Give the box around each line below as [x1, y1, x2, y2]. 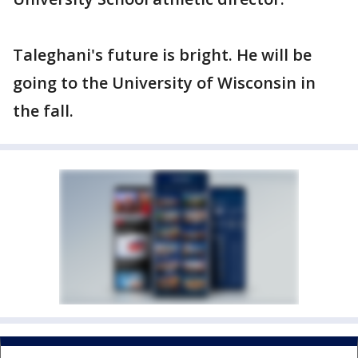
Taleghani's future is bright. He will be [13, 44, 312, 66]
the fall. [13, 100, 74, 121]
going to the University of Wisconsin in [13, 72, 316, 93]
